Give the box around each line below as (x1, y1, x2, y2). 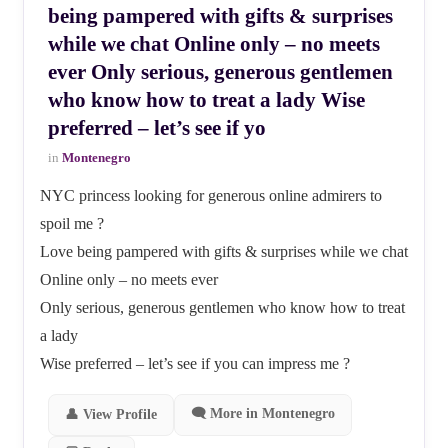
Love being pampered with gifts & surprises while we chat (40, 243, 408, 260)
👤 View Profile (65, 407, 157, 422)
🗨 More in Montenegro (191, 406, 335, 421)
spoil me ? (40, 215, 104, 232)
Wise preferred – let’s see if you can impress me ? (40, 355, 350, 372)
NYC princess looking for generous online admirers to (40, 187, 382, 204)
